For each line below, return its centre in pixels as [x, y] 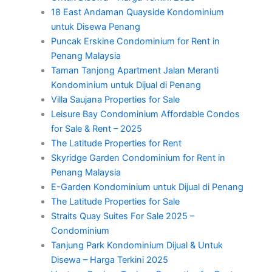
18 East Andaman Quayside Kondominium [137, 12]
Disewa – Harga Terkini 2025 [109, 260]
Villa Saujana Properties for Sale [115, 100]
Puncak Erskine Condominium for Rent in [135, 42]
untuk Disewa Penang [95, 27]
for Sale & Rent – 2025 [96, 129]
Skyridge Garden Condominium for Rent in [138, 158]
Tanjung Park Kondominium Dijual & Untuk [137, 246]
